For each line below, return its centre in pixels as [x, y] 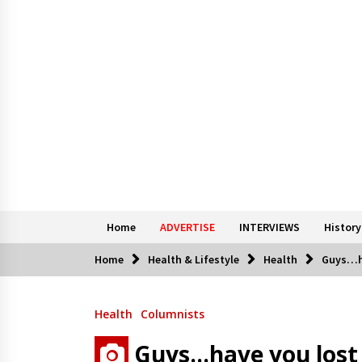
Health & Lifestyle [194, 259]
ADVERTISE [187, 227]
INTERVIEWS [269, 227]
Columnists [173, 314]
